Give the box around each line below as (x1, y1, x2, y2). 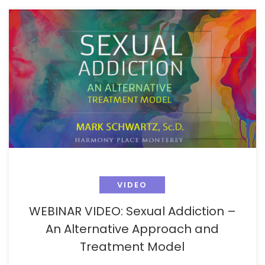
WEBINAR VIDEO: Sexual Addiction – (28, 203, 236, 220)
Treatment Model (80, 238, 185, 256)
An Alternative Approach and (46, 221, 219, 238)
